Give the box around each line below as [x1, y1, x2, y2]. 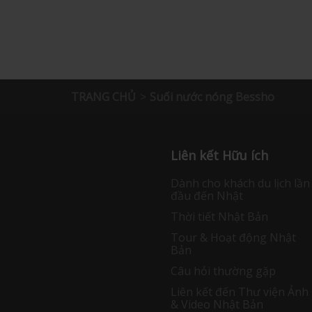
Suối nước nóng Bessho [150, 89, 274, 105]
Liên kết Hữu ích [170, 147, 268, 164]
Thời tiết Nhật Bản [170, 209, 268, 225]
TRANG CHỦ [71, 89, 136, 105]
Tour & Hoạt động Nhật [170, 230, 296, 246]
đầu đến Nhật [170, 188, 243, 204]
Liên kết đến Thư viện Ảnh [170, 284, 309, 300]
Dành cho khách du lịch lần [170, 175, 310, 192]
